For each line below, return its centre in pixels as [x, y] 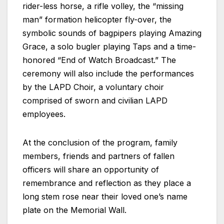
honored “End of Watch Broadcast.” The [99, 60]
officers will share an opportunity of [91, 170]
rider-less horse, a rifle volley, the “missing [103, 6]
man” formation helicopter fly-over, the [97, 20]
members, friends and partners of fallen [98, 156]
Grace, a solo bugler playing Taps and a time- [109, 47]
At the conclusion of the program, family [100, 143]
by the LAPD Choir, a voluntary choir [93, 87]
